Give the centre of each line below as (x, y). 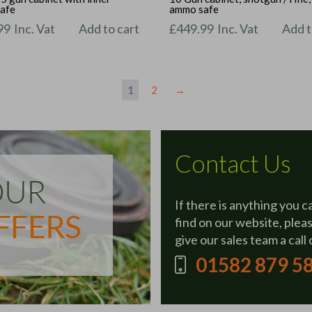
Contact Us (233, 163)
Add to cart (109, 28)
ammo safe (194, 9)
